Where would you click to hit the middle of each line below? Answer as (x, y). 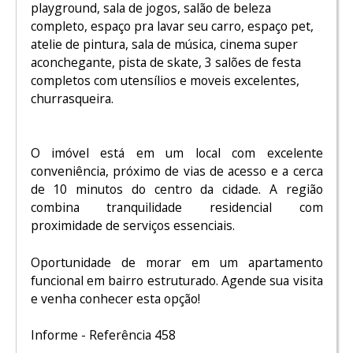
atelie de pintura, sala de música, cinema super (164, 44)
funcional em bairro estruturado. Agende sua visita (176, 280)
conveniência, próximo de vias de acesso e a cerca (176, 171)
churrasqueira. (72, 98)
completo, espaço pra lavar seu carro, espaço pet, (172, 26)
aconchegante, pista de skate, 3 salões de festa (165, 62)
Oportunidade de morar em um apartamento (176, 262)
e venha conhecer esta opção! (115, 298)
